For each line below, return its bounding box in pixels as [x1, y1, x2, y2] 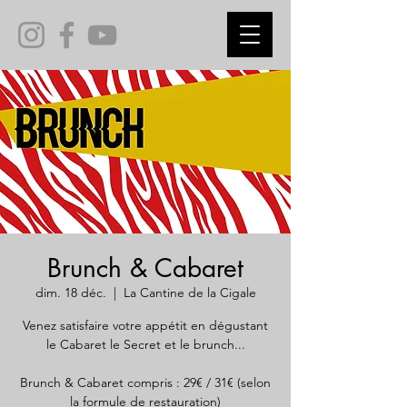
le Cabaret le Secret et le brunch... [45, 336, 245, 352]
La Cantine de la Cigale [123, 284, 256, 301]
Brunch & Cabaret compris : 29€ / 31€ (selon [20, 374, 271, 391]
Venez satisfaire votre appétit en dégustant [23, 317, 268, 333]
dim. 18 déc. [35, 284, 106, 301]
